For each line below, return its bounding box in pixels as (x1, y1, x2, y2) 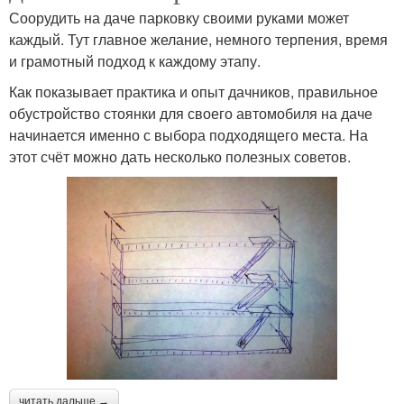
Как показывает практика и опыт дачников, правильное (9, 80, 378, 102)
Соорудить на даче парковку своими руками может (9, 6, 349, 28)
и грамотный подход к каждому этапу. (9, 50, 261, 71)
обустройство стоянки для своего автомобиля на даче (9, 102, 372, 124)
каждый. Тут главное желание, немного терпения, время (9, 28, 388, 50)
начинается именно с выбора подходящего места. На (9, 124, 368, 145)
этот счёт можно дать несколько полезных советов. (9, 145, 351, 167)
